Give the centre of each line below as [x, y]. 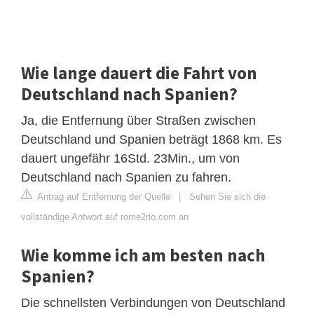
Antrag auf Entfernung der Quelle [103, 197]
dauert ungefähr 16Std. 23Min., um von [130, 159]
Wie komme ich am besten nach [143, 255]
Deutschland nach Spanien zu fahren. [126, 178]
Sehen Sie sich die [227, 197]
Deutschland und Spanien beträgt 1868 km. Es [151, 140]
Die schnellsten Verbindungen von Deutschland [153, 303]
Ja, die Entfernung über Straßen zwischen [138, 121]
